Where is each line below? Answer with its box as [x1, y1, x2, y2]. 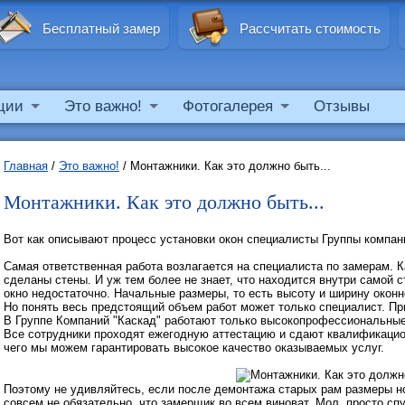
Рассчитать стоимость [240, 21, 381, 36]
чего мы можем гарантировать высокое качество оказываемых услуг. [4, 341, 384, 354]
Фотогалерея [182, 98, 273, 115]
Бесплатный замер [42, 21, 160, 36]
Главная [4, 159, 48, 173]
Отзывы [313, 98, 370, 115]
